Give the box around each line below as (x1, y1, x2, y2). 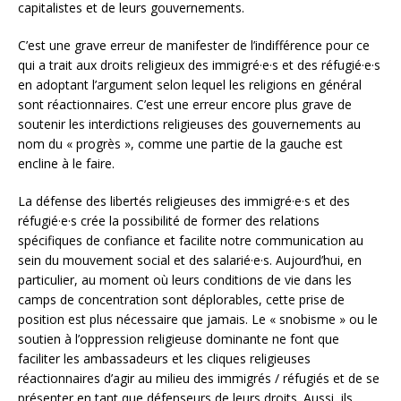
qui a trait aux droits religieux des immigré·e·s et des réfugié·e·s (18, 56, 380, 74)
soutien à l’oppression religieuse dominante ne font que (18, 330, 339, 348)
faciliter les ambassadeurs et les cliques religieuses (18, 350, 311, 368)
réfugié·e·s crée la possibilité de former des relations (18, 212, 320, 230)
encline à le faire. (18, 155, 115, 173)
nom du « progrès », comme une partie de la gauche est (18, 135, 343, 153)
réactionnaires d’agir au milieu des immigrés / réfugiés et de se (18, 370, 380, 388)
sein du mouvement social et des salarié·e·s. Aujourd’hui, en (18, 252, 362, 269)
